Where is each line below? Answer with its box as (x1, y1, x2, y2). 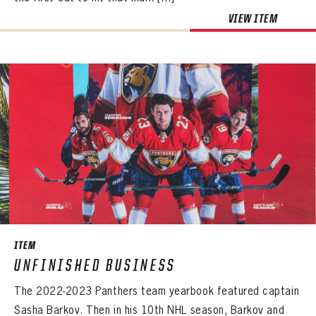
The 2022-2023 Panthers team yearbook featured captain (14, 284, 300, 298)
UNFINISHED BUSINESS (14, 257, 176, 274)
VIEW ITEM (228, 11, 278, 25)
